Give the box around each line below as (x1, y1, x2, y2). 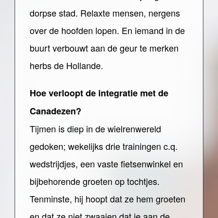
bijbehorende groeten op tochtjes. (30, 175, 160, 187)
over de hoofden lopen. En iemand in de (30, 24, 185, 36)
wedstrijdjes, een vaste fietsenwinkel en (30, 157, 183, 170)
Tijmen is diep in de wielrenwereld (30, 122, 161, 135)
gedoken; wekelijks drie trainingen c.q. (30, 140, 178, 152)
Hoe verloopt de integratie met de (30, 87, 168, 99)
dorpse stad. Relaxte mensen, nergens (30, 6, 180, 19)
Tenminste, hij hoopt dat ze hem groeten (30, 192, 185, 205)
